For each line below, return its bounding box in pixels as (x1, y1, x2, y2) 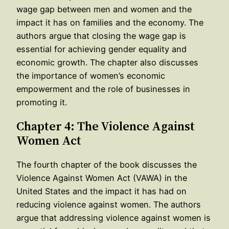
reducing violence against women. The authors (16, 199, 201, 210)
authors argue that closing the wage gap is (16, 30, 186, 41)
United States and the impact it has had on (16, 186, 187, 196)
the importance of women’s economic (16, 70, 165, 81)
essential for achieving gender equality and (16, 43, 187, 54)
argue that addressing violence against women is (16, 212, 211, 223)
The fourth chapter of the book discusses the (16, 159, 197, 170)
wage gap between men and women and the (16, 4, 192, 14)
